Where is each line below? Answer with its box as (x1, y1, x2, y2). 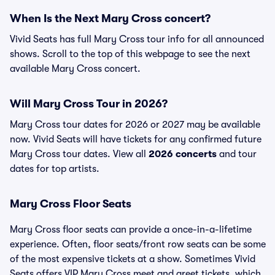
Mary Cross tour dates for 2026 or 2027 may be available (10, 119, 260, 130)
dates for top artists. (10, 163, 99, 174)
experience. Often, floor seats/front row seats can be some (10, 239, 266, 250)
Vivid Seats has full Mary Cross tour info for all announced (10, 34, 264, 45)
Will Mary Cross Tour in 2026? (10, 98, 168, 110)
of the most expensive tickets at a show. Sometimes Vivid (10, 254, 255, 265)
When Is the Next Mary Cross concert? (10, 12, 211, 25)
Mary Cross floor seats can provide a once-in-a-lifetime (10, 224, 252, 235)
